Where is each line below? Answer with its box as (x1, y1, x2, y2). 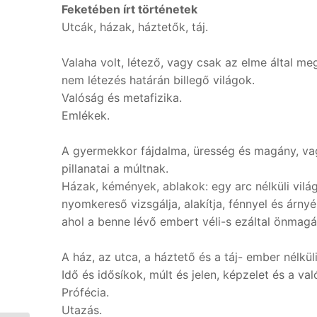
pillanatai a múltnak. (62, 161, 168, 175)
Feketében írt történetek (62, 2, 197, 16)
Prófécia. (62, 285, 109, 299)
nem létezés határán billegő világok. (62, 73, 255, 87)
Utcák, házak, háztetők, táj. (62, 20, 208, 34)
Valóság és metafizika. (62, 91, 182, 105)
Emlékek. (62, 108, 110, 122)
